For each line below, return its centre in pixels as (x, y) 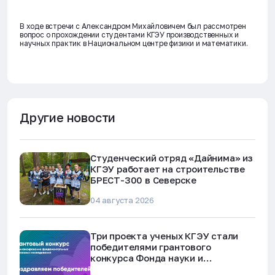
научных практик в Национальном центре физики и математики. (134, 43)
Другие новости (68, 117)
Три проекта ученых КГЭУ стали (165, 236)
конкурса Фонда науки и (147, 258)
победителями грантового (151, 247)
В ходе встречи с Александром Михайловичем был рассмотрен (133, 26)
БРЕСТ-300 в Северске (143, 180)
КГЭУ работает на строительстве (168, 169)
